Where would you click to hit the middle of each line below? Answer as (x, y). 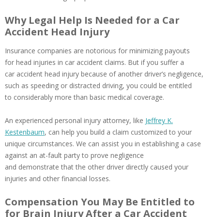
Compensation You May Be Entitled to (100, 202)
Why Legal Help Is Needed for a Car (92, 20)
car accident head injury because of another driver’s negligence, (104, 74)
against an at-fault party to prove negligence (74, 155)
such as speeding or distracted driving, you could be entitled (98, 86)
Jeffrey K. (159, 121)
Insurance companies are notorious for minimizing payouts (97, 51)
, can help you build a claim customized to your (118, 132)
